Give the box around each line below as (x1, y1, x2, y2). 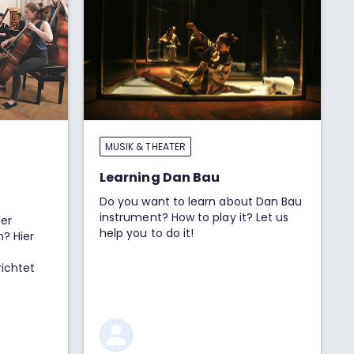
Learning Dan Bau (100, 168, 220, 186)
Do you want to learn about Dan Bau (100, 194, 303, 209)
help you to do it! (100, 225, 207, 241)
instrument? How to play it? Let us (100, 209, 289, 225)
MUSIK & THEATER (105, 140, 186, 153)
